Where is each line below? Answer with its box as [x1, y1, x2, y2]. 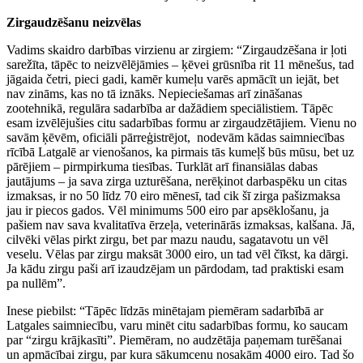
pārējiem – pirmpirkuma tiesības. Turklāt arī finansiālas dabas [6, 159, 318, 173]
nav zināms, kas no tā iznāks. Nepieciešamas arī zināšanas [6, 86, 302, 100]
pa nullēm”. [6, 275, 66, 290]
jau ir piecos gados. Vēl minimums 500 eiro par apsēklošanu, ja [6, 203, 329, 217]
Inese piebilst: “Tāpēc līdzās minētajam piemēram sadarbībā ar [6, 303, 323, 318]
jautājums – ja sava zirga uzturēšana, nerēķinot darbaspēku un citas [6, 173, 347, 188]
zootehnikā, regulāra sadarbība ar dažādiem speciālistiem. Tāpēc [6, 100, 333, 115]
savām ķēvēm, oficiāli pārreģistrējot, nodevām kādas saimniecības [6, 130, 344, 144]
